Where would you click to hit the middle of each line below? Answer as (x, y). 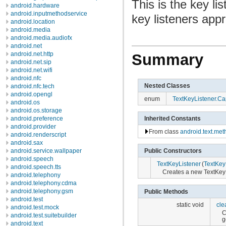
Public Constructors (173, 151)
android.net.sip (31, 62)
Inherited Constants (172, 118)
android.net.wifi (32, 70)
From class (164, 131)
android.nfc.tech (33, 86)
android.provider (33, 127)
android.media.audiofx (41, 38)
